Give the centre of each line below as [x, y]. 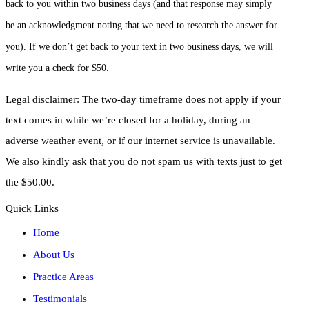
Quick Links [32, 208]
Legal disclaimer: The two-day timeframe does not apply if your [143, 99]
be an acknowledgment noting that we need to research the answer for [141, 25]
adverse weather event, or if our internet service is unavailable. [140, 140]
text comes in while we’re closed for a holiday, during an [128, 120]
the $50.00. [30, 182]
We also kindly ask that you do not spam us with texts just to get [144, 161]
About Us [54, 254]
